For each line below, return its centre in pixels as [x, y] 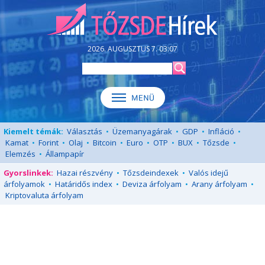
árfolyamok [24, 184]
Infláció [221, 131]
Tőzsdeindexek [151, 173]
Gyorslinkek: [28, 173]
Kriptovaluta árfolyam [44, 195]
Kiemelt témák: [33, 131]
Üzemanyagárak [142, 131]
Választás [85, 131]
